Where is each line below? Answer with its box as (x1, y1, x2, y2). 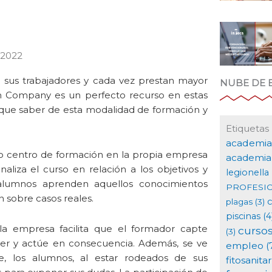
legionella (225, 167, 269, 178)
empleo (225, 240, 263, 252)
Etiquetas (225, 123, 269, 135)
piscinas (225, 211, 260, 222)
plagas (225, 197, 253, 207)
